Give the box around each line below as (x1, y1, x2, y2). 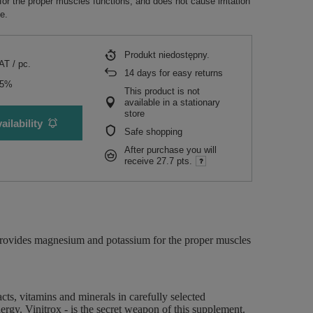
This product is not (124, 86, 200, 96)
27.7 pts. (156, 156, 192, 166)
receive (124, 156, 156, 166)
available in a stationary (124, 97, 220, 108)
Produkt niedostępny (124, 50, 207, 60)
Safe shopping (124, 126, 182, 137)
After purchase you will (124, 145, 217, 155)
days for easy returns (134, 68, 223, 78)
